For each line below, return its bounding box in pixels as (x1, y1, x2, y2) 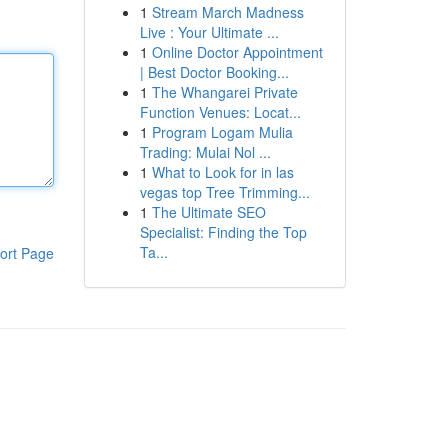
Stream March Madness (151, 2, 304, 22)
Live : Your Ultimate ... (139, 22, 279, 42)
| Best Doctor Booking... (139, 62, 289, 82)
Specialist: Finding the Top (139, 222, 307, 242)
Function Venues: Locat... (139, 102, 301, 122)
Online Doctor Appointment (151, 42, 323, 62)
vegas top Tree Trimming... (139, 182, 310, 202)
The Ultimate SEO (151, 202, 266, 222)
